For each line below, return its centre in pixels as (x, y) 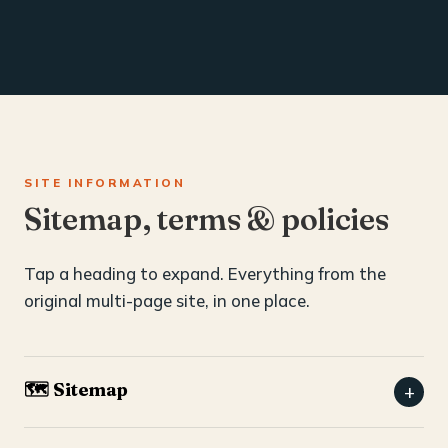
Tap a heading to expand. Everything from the (205, 274)
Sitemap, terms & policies (206, 219)
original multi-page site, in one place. (167, 301)
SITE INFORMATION (105, 183)
